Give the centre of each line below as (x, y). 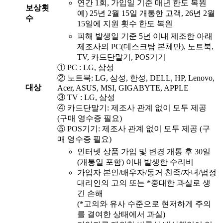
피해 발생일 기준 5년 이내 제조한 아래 (145, 36)
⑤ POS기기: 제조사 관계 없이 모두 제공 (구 (134, 129)
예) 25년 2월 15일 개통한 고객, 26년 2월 (146, 13)
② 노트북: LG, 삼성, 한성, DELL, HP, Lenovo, (136, 78)
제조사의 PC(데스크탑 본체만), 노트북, (145, 47)
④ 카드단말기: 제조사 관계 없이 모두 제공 (132, 108)
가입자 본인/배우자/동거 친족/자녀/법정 (147, 173)
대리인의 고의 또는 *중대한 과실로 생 (144, 183)
